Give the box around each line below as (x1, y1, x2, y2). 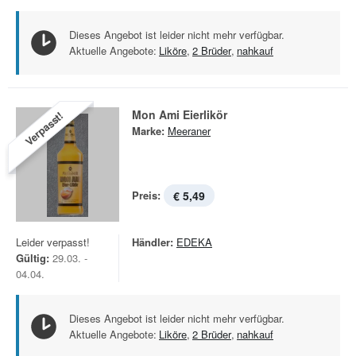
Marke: (132, 123, 164, 138)
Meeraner (168, 123, 211, 138)
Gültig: (16, 250, 49, 265)
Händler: (132, 234, 173, 250)
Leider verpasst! (16, 234, 90, 250)
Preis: (132, 188, 161, 203)
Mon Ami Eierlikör (132, 106, 227, 122)
